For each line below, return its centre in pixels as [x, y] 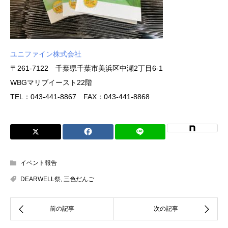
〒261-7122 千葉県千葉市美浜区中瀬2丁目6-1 [87, 68]
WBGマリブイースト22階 [51, 83]
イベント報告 [39, 163]
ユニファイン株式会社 [46, 54]
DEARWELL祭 [40, 179]
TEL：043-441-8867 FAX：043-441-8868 [80, 97]
